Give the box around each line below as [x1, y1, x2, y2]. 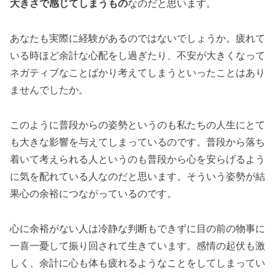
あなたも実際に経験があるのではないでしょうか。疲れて [10, 33, 265, 44]
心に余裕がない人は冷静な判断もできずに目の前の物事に [10, 223, 265, 234]
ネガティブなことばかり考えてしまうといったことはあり [10, 67, 265, 78]
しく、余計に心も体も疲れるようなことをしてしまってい [10, 257, 265, 268]
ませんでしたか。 [10, 84, 88, 95]
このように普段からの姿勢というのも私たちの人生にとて [10, 119, 265, 130]
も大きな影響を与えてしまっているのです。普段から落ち [10, 136, 265, 147]
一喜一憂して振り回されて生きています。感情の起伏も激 [10, 240, 265, 251]
